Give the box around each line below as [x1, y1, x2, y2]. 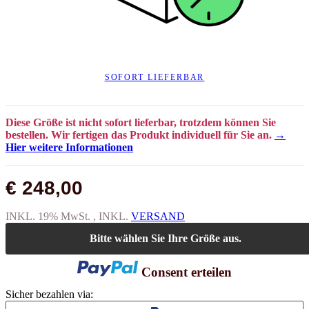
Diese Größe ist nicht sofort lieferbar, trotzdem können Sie [6, 97, 276, 109]
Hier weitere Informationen [6, 121, 133, 134]
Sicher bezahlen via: [6, 269, 93, 281]
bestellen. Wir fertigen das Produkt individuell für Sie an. [6, 109, 275, 121]
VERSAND [131, 190, 185, 203]
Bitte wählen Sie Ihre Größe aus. [90, 212, 241, 225]
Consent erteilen [141, 246, 232, 261]
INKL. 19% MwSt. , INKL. [6, 190, 131, 203]
